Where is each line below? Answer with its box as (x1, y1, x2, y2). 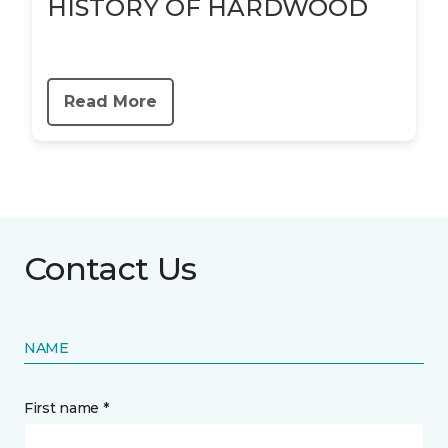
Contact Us (24, 249, 197, 288)
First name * (24, 399, 109, 417)
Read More (64, 92, 157, 111)
